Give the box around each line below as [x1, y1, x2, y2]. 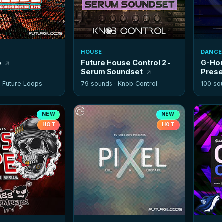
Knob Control [118, 80, 158, 88]
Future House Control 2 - [81, 58, 171, 67]
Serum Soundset [81, 67, 143, 76]
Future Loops [2, 80, 43, 88]
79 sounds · [81, 80, 118, 88]
